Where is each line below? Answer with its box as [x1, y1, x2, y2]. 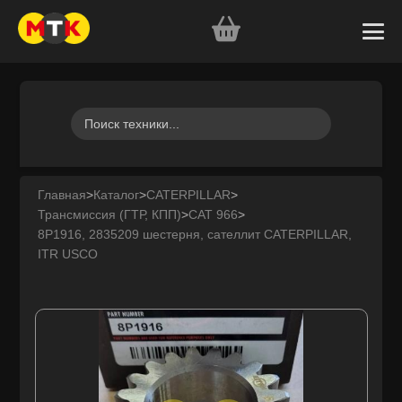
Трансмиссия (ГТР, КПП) [38, 207, 182, 222]
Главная [38, 188, 87, 202]
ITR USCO [38, 247, 99, 261]
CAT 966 [188, 207, 239, 222]
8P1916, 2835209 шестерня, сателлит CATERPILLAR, [38, 227, 353, 241]
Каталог [93, 188, 140, 202]
